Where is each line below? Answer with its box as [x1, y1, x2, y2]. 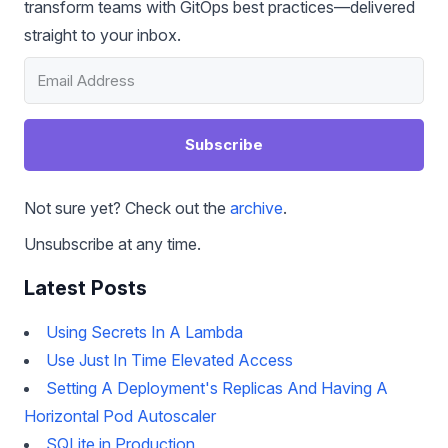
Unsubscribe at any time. [24, 234, 201, 254]
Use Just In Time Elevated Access [46, 350, 293, 370]
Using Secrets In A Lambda [46, 322, 243, 342]
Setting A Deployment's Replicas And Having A [46, 378, 388, 398]
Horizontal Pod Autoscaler [24, 406, 216, 426]
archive [230, 198, 283, 218]
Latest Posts [24, 276, 147, 300]
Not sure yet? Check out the [24, 198, 230, 218]
